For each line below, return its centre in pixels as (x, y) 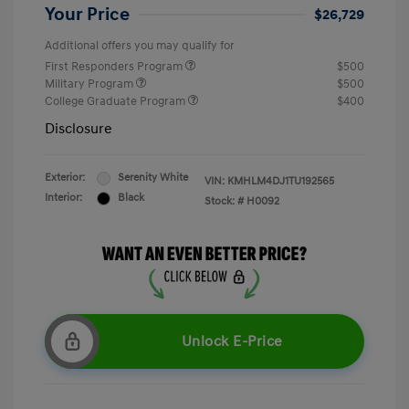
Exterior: (65, 178)
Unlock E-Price (232, 341)
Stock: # (224, 202)
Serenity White (153, 178)
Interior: (63, 198)
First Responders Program (115, 67)
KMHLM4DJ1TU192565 (281, 182)
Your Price (87, 15)
